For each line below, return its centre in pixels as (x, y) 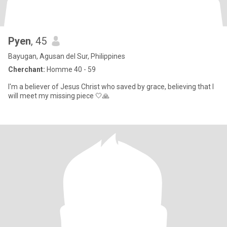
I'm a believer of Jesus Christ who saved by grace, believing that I (111, 87)
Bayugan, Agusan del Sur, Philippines (67, 56)
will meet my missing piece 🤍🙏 (59, 96)
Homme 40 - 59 (70, 69)
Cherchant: (27, 69)
